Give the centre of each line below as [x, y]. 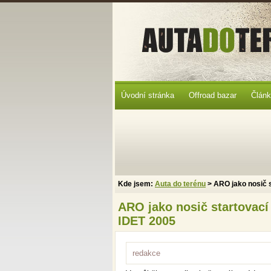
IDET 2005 [147, 221]
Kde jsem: [136, 184]
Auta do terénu [180, 184]
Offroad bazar [213, 95]
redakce [146, 253]
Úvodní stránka [148, 95]
